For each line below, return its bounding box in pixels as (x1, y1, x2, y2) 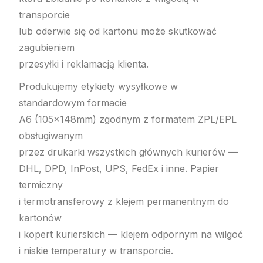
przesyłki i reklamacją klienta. (19, 58, 149, 70)
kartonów (19, 211, 62, 224)
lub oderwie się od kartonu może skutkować (19, 25, 217, 37)
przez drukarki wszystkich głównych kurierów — (19, 146, 238, 158)
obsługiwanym (19, 129, 83, 141)
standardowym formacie (19, 96, 127, 109)
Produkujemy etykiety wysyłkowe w (19, 80, 178, 92)
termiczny (19, 178, 63, 191)
